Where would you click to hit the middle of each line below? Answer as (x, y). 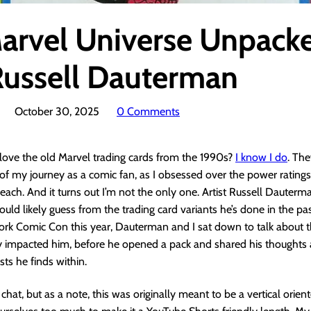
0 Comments (148, 111)
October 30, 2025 (57, 111)
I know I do (261, 157)
